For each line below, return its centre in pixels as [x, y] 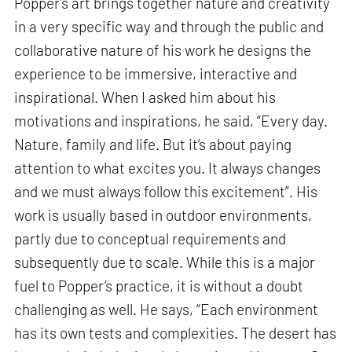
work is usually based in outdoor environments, [163, 215]
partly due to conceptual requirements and [150, 239]
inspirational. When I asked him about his [145, 97]
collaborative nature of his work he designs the [163, 50]
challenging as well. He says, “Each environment [167, 310]
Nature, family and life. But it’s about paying [153, 145]
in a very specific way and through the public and [169, 27]
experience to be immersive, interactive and [156, 74]
